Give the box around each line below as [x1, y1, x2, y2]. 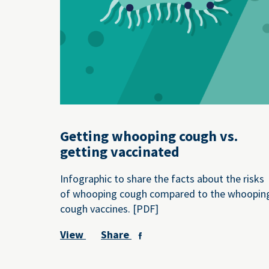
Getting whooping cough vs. [60, 127, 238, 146]
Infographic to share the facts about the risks [60, 171, 265, 186]
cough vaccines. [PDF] [60, 201, 159, 216]
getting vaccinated [60, 142, 180, 162]
